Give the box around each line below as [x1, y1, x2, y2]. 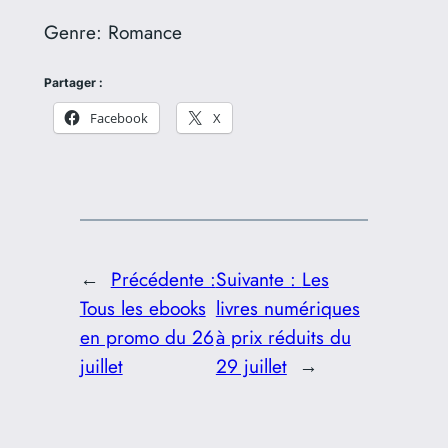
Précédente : [110, 265, 216, 294]
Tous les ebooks [79, 294, 206, 323]
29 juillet [215, 352, 287, 381]
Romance [107, 17, 182, 46]
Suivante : [215, 265, 302, 294]
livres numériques [215, 294, 360, 323]
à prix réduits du [215, 323, 351, 352]
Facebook [89, 108, 148, 127]
